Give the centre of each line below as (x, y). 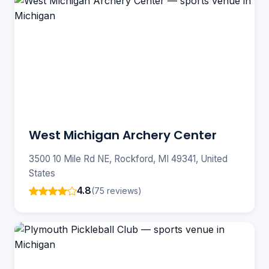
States (42, 174)
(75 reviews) (116, 190)
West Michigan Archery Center (123, 135)
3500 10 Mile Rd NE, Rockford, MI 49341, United (128, 159)
